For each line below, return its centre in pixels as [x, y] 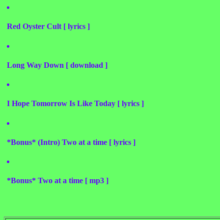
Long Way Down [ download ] [57, 65]
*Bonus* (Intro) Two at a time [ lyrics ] [71, 142]
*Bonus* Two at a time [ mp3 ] [58, 181]
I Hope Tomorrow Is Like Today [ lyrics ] [75, 104]
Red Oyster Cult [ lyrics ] [48, 27]
